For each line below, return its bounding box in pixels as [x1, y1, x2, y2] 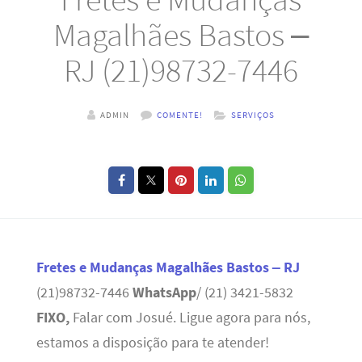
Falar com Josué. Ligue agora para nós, [69, 309, 310, 327]
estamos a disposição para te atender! [36, 334, 269, 352]
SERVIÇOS [231, 109, 275, 121]
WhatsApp [132, 284, 196, 302]
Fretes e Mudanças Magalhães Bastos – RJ [36, 259, 300, 277]
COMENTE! [157, 109, 203, 121]
